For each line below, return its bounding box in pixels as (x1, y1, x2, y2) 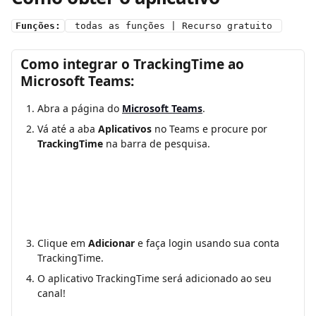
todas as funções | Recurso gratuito (69, 20, 278, 31)
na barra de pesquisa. (103, 137, 210, 151)
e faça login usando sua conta (135, 236, 282, 250)
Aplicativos (98, 122, 152, 136)
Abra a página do (37, 102, 122, 115)
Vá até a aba (37, 122, 98, 136)
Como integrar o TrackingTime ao (20, 55, 248, 73)
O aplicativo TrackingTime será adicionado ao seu (37, 272, 274, 286)
